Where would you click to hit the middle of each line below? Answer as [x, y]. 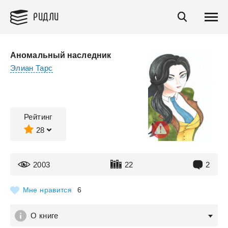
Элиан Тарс [32, 68]
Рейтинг [38, 117]
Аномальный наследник [61, 55]
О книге [45, 216]
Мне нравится [47, 190]
